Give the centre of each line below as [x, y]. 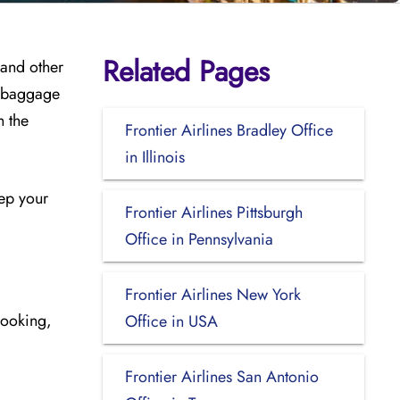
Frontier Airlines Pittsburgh [213, 212]
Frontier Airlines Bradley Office [229, 130]
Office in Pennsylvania [199, 239]
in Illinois [154, 157]
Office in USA [171, 321]
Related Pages [186, 71]
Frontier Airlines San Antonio [221, 376]
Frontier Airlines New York [212, 294]
